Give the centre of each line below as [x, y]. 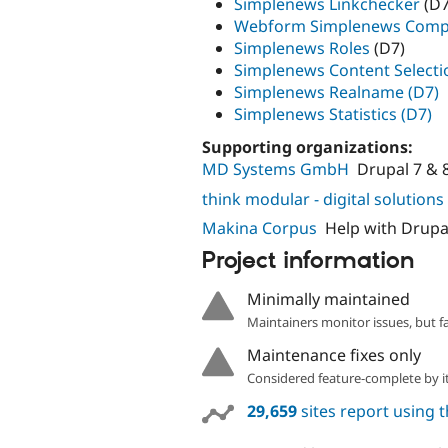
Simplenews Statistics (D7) [333, 114]
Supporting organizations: [309, 147]
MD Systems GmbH [275, 169]
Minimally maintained [328, 299]
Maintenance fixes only [333, 355]
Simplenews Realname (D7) [336, 92]
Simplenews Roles [302, 48]
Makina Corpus [259, 228]
